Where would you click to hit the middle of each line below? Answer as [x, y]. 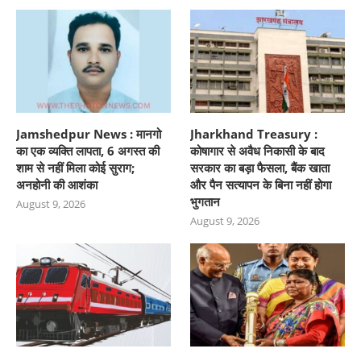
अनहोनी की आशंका [57, 185]
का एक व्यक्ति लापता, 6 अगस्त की [88, 151]
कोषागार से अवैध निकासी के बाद [258, 151]
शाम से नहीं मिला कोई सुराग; [75, 168]
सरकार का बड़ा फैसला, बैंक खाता [260, 168]
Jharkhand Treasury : [254, 134]
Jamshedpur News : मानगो [89, 134]
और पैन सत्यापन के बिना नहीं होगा [261, 185]
